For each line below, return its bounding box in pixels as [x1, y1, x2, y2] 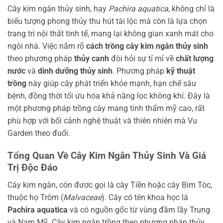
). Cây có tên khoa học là [102, 192, 188, 202]
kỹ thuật [166, 66, 195, 76]
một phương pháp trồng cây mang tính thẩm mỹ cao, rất [7, 104, 205, 113]
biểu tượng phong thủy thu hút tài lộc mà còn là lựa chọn [7, 16, 207, 26]
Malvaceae [63, 192, 102, 202]
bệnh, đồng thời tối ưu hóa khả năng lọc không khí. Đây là [7, 91, 210, 101]
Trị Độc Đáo [7, 161, 58, 173]
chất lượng [176, 54, 214, 64]
